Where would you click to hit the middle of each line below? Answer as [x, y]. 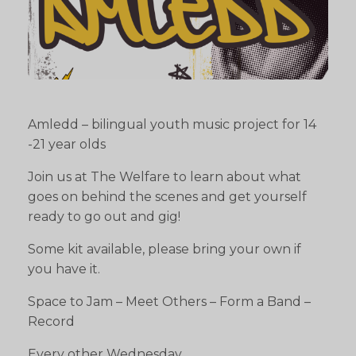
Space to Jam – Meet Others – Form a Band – [169, 302]
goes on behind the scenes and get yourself [167, 197]
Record [51, 322]
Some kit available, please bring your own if [164, 250]
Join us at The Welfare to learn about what [164, 177]
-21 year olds [67, 145]
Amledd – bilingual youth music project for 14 [172, 125]
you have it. [64, 269]
